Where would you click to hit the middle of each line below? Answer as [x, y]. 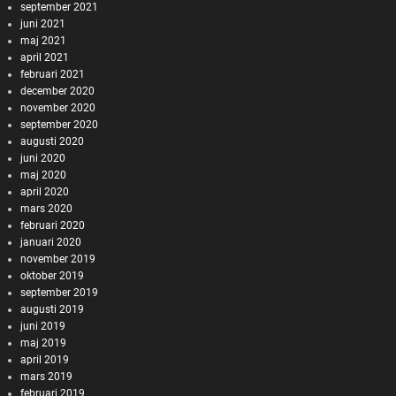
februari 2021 [52, 74]
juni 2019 [42, 326]
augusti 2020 [52, 141]
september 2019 [59, 292]
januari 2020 [50, 242]
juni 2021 [42, 23]
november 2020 [57, 107]
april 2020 [44, 191]
